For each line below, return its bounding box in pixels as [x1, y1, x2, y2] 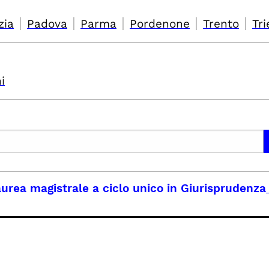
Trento [203, 17, 239, 31]
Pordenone [130, 17, 190, 31]
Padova [27, 17, 67, 31]
